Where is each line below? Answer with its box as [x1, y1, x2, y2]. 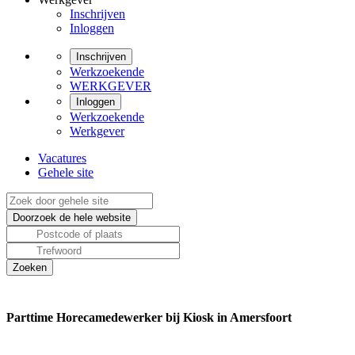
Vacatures [38, 151, 86, 165]
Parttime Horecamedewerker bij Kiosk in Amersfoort [6, 311, 292, 324]
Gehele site [38, 166, 94, 179]
